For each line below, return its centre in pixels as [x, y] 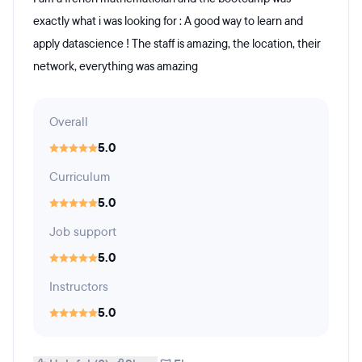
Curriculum [80, 177]
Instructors [79, 287]
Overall [69, 122]
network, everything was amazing [116, 67]
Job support [83, 232]
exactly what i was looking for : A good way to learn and [168, 21]
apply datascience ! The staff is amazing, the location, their [177, 44]
